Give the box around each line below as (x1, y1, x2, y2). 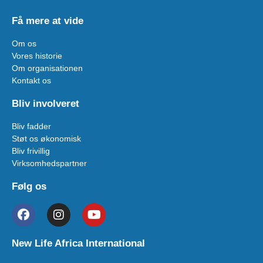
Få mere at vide (12, 15, 83, 27)
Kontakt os (12, 76, 51, 86)
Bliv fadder (12, 122, 51, 131)
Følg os (12, 181, 46, 193)
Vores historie (12, 51, 62, 61)
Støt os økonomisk (12, 134, 81, 144)
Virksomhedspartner (12, 159, 87, 168)
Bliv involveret (12, 98, 79, 110)
